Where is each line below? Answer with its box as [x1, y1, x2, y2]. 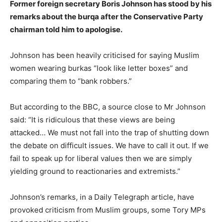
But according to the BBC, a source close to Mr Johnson [10, 102, 206, 111]
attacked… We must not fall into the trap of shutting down [10, 128, 209, 137]
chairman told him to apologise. [10, 25, 122, 34]
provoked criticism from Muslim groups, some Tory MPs [10, 205, 206, 215]
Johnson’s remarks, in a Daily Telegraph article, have [10, 192, 194, 202]
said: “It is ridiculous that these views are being [10, 115, 175, 124]
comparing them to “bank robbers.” [10, 76, 132, 86]
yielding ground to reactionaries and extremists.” [10, 166, 180, 176]
